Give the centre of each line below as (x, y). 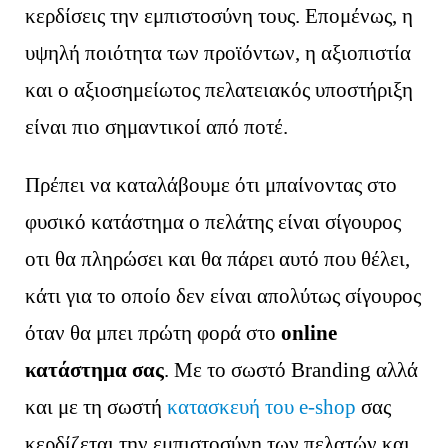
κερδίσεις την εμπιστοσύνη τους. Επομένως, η (219, 15)
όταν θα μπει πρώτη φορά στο (153, 333)
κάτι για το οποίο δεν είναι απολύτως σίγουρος (223, 296)
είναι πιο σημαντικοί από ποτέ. (157, 126)
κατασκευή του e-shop (262, 407)
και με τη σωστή (96, 407)
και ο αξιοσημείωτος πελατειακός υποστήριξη (219, 89)
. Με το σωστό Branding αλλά (291, 370)
